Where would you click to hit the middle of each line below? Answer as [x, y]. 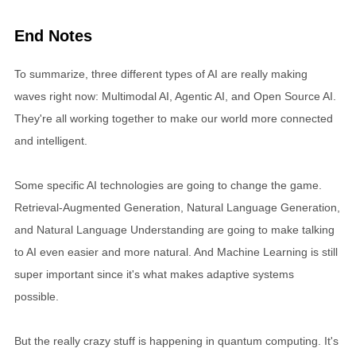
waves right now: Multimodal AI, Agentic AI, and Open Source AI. [175, 97]
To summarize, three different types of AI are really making [161, 74]
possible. [37, 297]
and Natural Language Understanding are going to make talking [174, 230]
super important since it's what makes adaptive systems [154, 275]
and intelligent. [51, 141]
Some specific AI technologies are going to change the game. [168, 186]
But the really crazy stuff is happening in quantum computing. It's [176, 341]
